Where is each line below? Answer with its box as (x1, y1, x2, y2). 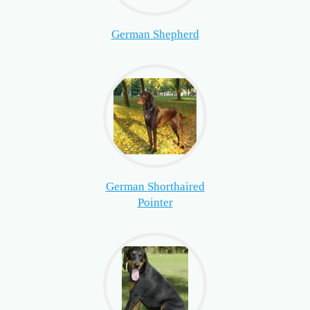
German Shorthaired (105, 180, 205, 194)
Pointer (137, 196, 173, 210)
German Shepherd (111, 28, 199, 42)
